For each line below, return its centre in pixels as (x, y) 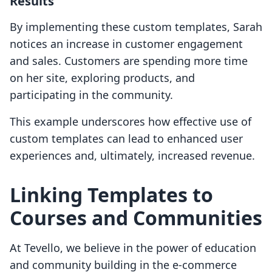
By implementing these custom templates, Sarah (136, 27)
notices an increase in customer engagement (126, 44)
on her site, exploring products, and (102, 78)
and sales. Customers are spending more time (129, 61)
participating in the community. (91, 95)
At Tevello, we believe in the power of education (133, 248)
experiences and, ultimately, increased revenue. (132, 156)
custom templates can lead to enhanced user (126, 139)
